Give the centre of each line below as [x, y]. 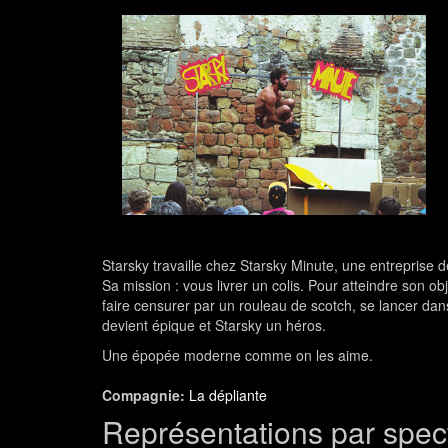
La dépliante [228, 394]
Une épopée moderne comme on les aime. [237, 354]
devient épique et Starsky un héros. [214, 324]
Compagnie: [145, 394]
